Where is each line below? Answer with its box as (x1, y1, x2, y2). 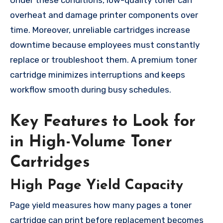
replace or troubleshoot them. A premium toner (10, 55, 197, 65)
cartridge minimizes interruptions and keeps (10, 70, 185, 80)
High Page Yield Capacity (10, 178, 183, 193)
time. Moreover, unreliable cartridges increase (10, 25, 190, 35)
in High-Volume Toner (10, 134, 172, 151)
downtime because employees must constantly (10, 40, 200, 50)
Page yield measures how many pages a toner (10, 200, 192, 210)
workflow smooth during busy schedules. (10, 85, 171, 95)
